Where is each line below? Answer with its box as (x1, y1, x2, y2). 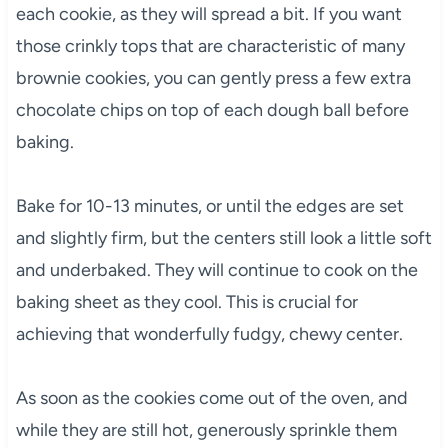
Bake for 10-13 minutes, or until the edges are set (15, 194, 404, 217)
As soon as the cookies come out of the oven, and (15, 386, 408, 409)
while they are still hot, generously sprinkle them (15, 418, 397, 441)
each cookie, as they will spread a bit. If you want (15, 2, 402, 25)
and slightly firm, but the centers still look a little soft (15, 226, 432, 249)
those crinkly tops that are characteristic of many (15, 34, 405, 57)
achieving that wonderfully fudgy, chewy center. (15, 322, 403, 345)
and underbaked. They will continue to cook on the (15, 258, 418, 281)
